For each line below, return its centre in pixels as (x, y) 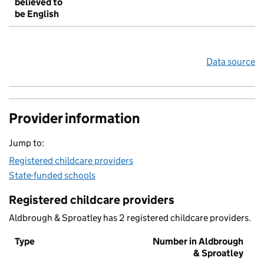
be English (37, 14)
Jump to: (27, 143)
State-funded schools (52, 176)
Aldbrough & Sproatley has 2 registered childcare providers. (130, 218)
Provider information (74, 118)
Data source (231, 62)
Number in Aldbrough (198, 242)
